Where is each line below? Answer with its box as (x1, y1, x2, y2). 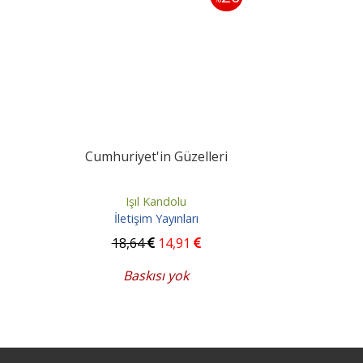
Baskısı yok (123, 267, 190, 285)
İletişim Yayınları (113, 211, 199, 227)
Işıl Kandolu (126, 193, 187, 209)
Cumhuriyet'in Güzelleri (84, 147, 228, 165)
